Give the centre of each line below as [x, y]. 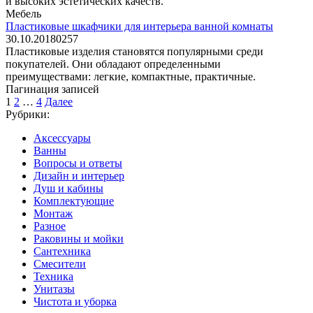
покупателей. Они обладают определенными [113, 64]
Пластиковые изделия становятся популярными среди [134, 51]
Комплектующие [74, 201]
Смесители [60, 263]
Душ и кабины [68, 188]
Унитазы [54, 289]
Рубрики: [28, 114]
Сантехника [62, 251]
